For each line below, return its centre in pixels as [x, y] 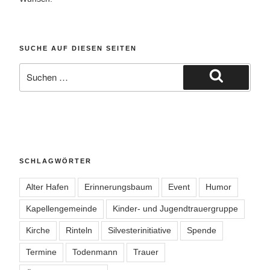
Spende [202, 231]
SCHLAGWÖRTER [55, 161]
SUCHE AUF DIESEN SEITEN [78, 49]
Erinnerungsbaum [118, 187]
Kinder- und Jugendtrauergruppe [175, 209]
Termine [41, 252]
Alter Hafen [47, 187]
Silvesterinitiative [140, 231]
